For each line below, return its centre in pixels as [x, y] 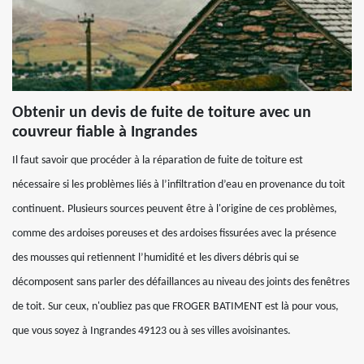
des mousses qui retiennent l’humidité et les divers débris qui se [156, 258]
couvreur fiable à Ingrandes [105, 132]
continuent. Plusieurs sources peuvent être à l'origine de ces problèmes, [175, 209]
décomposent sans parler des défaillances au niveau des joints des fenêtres [181, 282]
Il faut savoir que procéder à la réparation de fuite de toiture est [158, 160]
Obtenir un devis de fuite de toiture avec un [162, 113]
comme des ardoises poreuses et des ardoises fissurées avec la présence [174, 234]
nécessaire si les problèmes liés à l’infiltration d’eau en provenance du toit [179, 185]
